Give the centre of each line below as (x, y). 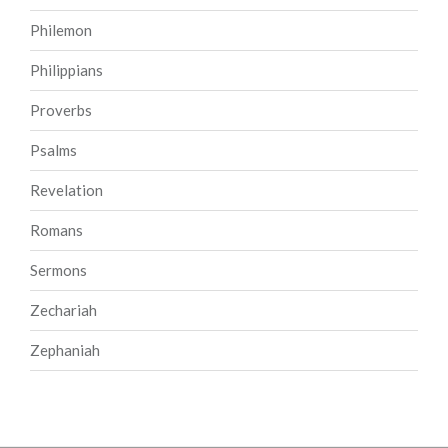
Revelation (66, 190)
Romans (56, 230)
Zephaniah (65, 350)
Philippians (66, 70)
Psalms (53, 150)
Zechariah (63, 310)
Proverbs (61, 110)
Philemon (61, 30)
